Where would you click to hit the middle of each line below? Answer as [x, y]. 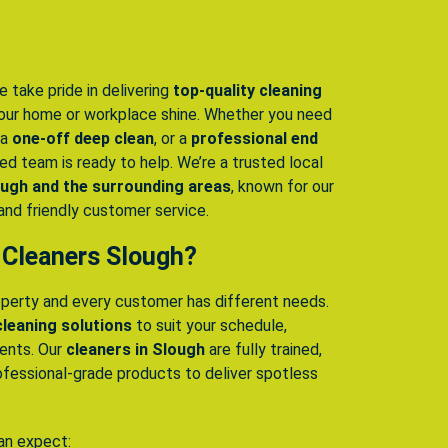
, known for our [282, 187]
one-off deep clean [83, 139]
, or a [172, 139]
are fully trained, [263, 350]
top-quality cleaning [247, 91]
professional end [254, 139]
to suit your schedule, [209, 326]
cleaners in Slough [135, 350]
